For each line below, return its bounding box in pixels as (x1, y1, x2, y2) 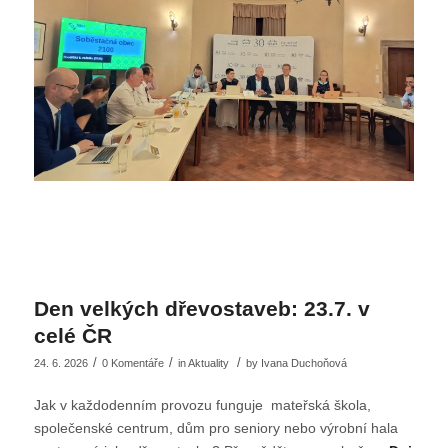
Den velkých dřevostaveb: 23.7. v (33, 296, 370, 320)
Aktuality (187, 356, 229, 369)
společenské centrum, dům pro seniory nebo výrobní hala (33, 420, 398, 437)
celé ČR (33, 323, 112, 347)
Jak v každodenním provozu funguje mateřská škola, (33, 397, 371, 414)
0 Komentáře (101, 356, 164, 369)
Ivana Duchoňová (260, 356, 347, 369)
